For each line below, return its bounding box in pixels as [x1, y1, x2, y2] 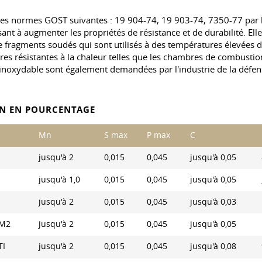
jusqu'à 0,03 [190, 196, 236, 207]
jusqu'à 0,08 [190, 241, 236, 251]
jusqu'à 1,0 [39, 174, 80, 185]
